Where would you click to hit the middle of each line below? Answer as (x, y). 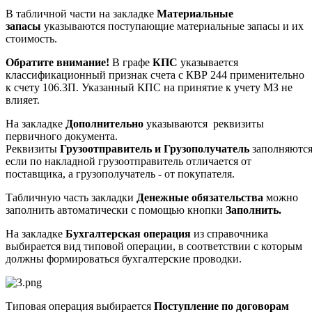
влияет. (23, 100)
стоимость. (31, 39)
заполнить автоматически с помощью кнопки (116, 210)
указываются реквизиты (204, 124)
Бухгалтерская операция (127, 234)
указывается (208, 63)
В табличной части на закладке (81, 14)
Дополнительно (104, 124)
